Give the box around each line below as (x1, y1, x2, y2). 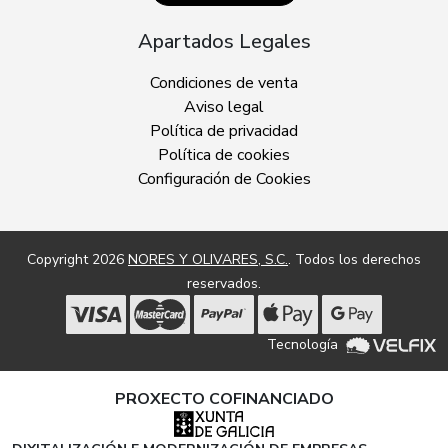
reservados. (187, 274, 261, 294)
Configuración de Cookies (137, 168, 311, 191)
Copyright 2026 (27, 250, 128, 270)
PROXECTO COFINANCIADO (114, 388, 334, 411)
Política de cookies (158, 144, 290, 167)
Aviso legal (184, 96, 264, 119)
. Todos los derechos (288, 250, 421, 270)
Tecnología (267, 335, 342, 355)
